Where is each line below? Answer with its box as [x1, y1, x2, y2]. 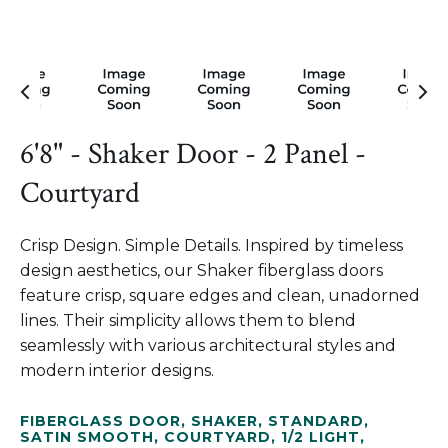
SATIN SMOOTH [20, 428, 154, 446]
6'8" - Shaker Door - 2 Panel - [20, 135, 366, 174]
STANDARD [268, 412, 364, 430]
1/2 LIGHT [281, 428, 360, 446]
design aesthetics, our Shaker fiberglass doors [20, 261, 383, 280]
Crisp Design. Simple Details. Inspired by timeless [20, 236, 403, 255]
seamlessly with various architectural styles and [20, 336, 396, 355]
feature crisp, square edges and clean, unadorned [20, 286, 420, 305]
